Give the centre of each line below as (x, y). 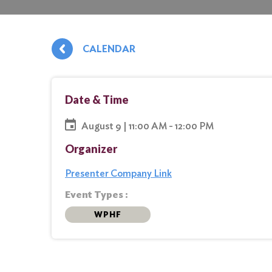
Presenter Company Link (118, 173)
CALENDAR (109, 49)
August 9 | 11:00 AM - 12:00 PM (148, 126)
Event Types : (97, 195)
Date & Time (97, 100)
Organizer (91, 149)
